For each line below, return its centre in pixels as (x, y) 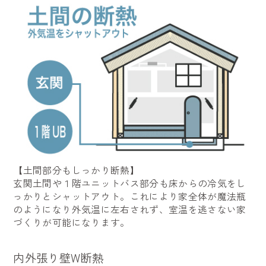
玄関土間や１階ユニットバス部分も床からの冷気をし (130, 183)
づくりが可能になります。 (72, 222)
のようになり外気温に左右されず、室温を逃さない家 (130, 209)
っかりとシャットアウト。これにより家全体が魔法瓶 (130, 196)
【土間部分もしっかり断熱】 (76, 170)
